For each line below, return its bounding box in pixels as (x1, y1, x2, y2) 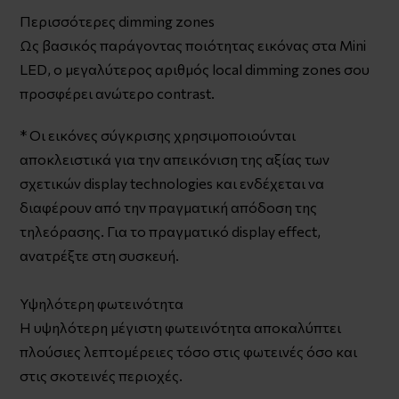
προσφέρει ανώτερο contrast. (20, 84, 216, 102)
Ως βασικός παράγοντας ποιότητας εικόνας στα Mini (20, 36, 367, 53)
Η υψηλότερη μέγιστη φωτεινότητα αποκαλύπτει (20, 318, 342, 336)
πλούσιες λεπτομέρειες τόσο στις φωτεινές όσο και (20, 342, 358, 360)
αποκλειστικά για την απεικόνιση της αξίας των (20, 150, 330, 167)
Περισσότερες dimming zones (20, 12, 216, 29)
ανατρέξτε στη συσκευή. (20, 246, 180, 264)
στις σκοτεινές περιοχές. (20, 366, 183, 384)
